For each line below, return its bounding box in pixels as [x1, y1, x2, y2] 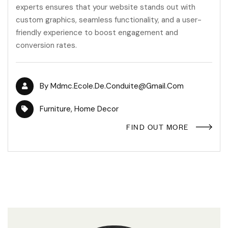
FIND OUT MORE [126, 121, 189, 132]
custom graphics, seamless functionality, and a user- [16, 15, 202, 25]
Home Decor [74, 104, 119, 115]
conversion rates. [16, 40, 77, 51]
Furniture [40, 104, 71, 115]
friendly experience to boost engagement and [16, 27, 178, 38]
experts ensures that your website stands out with [16, 2, 195, 13]
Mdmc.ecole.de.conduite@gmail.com [50, 81, 184, 92]
